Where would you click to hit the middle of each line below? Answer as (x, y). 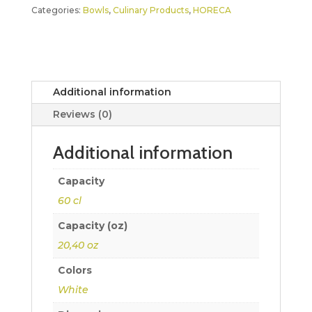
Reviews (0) (82, 114)
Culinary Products (150, 10)
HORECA (212, 10)
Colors (75, 270)
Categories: (57, 10)
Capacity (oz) (92, 226)
